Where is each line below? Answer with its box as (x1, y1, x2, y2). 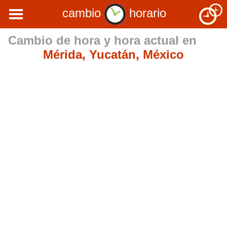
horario (126, 6, 166, 20)
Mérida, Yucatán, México (43, 48, 184, 61)
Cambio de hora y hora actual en (8, 33, 197, 47)
